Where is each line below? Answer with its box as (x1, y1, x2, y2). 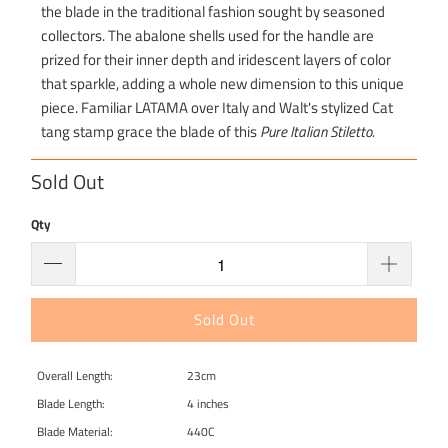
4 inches (187, 394, 230, 414)
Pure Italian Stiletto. (260, 119, 376, 143)
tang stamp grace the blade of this (41, 119, 261, 143)
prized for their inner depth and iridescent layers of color (41, 47, 392, 71)
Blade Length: (37, 394, 106, 414)
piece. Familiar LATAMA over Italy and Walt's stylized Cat (41, 95, 394, 119)
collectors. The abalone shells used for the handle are (41, 23, 375, 47)
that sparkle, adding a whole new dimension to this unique (41, 71, 405, 95)
